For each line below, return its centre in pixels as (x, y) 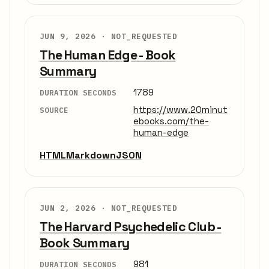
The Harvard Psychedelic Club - (131, 227)
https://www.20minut (180, 110)
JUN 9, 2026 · (75, 36)
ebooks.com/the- (171, 121)
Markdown (91, 156)
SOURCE (54, 110)
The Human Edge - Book (108, 55)
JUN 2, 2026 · (75, 208)
